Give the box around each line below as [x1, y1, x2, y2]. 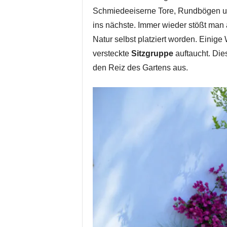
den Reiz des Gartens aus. [92, 63, 188, 72]
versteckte [92, 49, 131, 58]
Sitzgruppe [131, 49, 173, 58]
